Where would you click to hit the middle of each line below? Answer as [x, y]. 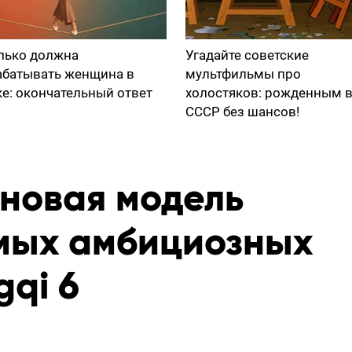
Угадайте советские [247, 55]
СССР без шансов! [242, 112]
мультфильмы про [243, 74]
